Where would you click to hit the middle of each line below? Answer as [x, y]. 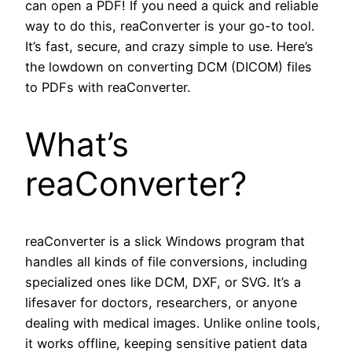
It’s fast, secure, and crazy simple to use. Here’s [169, 47]
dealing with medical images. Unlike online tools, [173, 323]
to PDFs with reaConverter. [110, 88]
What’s [77, 145]
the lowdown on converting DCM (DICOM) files [169, 67]
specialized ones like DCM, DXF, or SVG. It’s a [163, 282]
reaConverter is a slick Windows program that [165, 241]
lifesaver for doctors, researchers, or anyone [161, 302]
